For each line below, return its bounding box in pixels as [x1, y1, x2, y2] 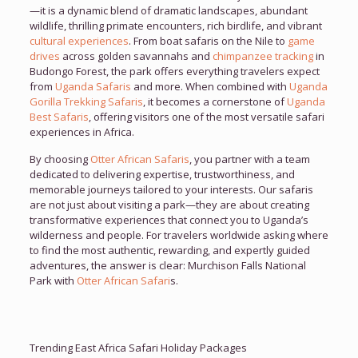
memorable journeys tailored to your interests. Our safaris [29, 182, 313, 197]
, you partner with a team [189, 152, 310, 167]
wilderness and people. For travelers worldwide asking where [29, 228, 328, 243]
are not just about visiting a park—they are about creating [29, 197, 309, 213]
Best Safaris [29, 109, 89, 125]
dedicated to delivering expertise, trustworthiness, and [29, 167, 295, 182]
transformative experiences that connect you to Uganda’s [29, 213, 308, 228]
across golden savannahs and [59, 49, 213, 64]
